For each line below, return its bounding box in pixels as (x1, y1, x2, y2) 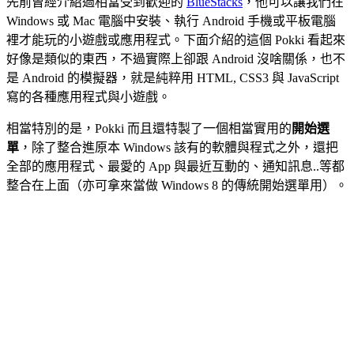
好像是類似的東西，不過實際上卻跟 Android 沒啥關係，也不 (6, 51, 345, 66)
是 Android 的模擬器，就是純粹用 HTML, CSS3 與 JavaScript (6, 70, 339, 85)
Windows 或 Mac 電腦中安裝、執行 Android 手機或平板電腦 (6, 13, 336, 28)
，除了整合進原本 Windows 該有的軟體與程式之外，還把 (19, 140, 338, 154)
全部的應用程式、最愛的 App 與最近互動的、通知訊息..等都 (6, 159, 345, 173)
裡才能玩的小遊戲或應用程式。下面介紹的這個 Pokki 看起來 (6, 32, 345, 47)
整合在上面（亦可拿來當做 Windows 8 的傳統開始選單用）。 (6, 178, 348, 192)
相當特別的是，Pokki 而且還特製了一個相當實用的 (6, 121, 292, 135)
